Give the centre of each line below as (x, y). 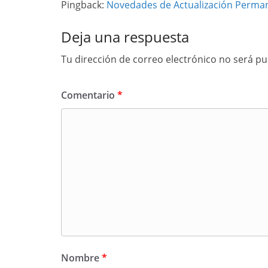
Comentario (89, 95)
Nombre (81, 258)
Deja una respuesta (125, 37)
